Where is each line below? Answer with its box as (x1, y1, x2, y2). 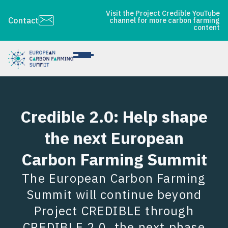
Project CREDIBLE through (34, 203, 194, 219)
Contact (8, 15, 39, 25)
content (193, 23, 220, 32)
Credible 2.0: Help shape (20, 106, 208, 127)
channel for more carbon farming (109, 16, 220, 25)
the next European (44, 127, 184, 149)
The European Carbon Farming (22, 170, 206, 186)
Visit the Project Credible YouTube (106, 9, 220, 18)
